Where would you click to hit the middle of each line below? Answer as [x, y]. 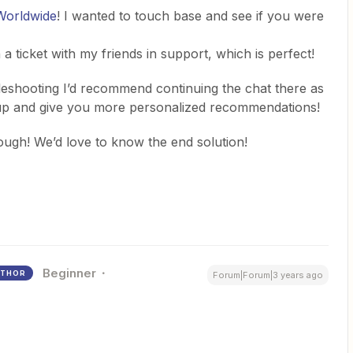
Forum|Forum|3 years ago [268, 275]
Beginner [69, 273]
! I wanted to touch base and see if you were [190, 16]
